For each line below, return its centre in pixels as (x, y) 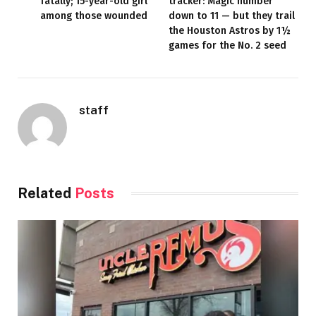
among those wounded (94, 16)
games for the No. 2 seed (227, 45)
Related (46, 193)
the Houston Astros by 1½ (230, 30)
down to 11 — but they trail (232, 16)
